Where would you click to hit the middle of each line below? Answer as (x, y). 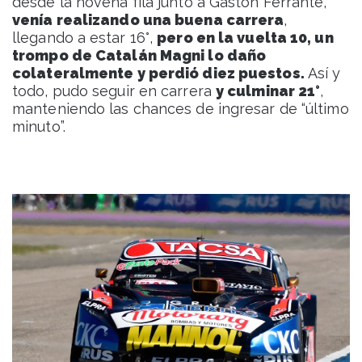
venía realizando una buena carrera (148, 20)
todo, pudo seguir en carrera (114, 91)
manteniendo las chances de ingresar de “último (181, 109)
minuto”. (39, 127)
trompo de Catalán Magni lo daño (139, 56)
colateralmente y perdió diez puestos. (158, 74)
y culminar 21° (268, 91)
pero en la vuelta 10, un (245, 38)
